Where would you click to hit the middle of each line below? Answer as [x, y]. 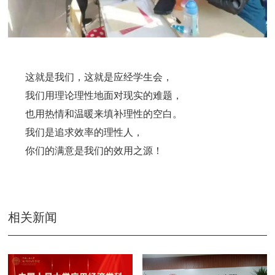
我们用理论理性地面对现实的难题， [104, 95]
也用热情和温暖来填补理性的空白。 [104, 114]
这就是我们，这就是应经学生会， [99, 77]
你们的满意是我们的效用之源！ [94, 150]
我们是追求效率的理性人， [84, 132]
